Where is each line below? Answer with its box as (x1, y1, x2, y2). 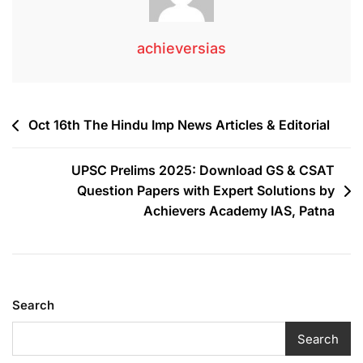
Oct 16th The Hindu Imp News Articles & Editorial (28, 117, 330, 134)
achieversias (137, 40, 226, 58)
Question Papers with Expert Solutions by (77, 182, 335, 199)
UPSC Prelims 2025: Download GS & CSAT (71, 162, 335, 179)
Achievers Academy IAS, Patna (143, 203, 335, 220)
